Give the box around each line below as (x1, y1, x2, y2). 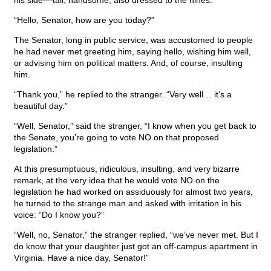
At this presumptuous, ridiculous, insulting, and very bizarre (14, 164, 240, 174)
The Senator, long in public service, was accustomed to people (14, 35, 253, 45)
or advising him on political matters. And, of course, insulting (14, 58, 243, 68)
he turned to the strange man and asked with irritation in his (14, 198, 241, 209)
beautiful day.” (14, 101, 68, 111)
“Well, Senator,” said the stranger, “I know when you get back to (14, 121, 256, 131)
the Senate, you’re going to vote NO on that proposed (14, 132, 219, 143)
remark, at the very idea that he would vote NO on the (14, 175, 220, 186)
